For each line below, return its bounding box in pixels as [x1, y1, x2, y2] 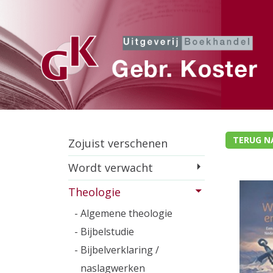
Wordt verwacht [68, 160, 153, 175]
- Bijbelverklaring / [74, 243, 159, 257]
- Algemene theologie [74, 207, 172, 220]
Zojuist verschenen [68, 136, 168, 151]
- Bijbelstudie [74, 225, 134, 238]
